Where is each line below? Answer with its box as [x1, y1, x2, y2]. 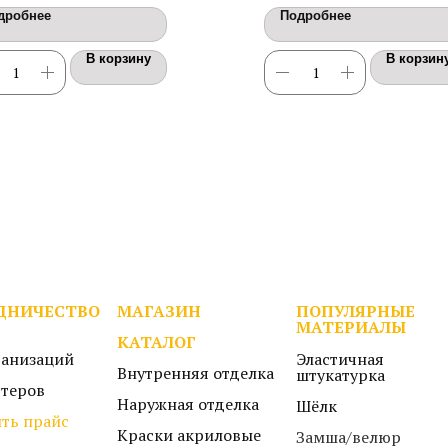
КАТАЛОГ [117, 331, 196, 353]
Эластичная [296, 348, 384, 370]
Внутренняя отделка [117, 362, 274, 384]
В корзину [86, 51, 151, 66]
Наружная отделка [117, 393, 259, 415]
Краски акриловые [117, 424, 261, 446]
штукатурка [296, 364, 385, 386]
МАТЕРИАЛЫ [296, 316, 406, 338]
